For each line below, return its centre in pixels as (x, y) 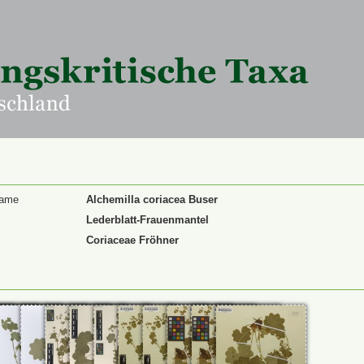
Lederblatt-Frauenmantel (147, 220)
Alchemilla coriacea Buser (152, 199)
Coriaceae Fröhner (132, 240)
